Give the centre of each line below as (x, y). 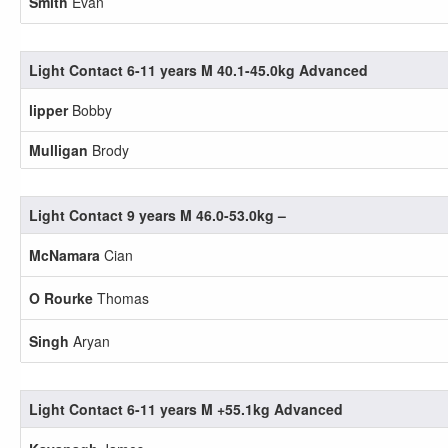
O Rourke (61, 298)
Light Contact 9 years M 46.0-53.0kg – (157, 215)
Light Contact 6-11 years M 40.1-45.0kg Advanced (198, 70)
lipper (48, 110)
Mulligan (58, 150)
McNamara (64, 255)
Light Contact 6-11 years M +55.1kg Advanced (186, 409)
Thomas (121, 298)
